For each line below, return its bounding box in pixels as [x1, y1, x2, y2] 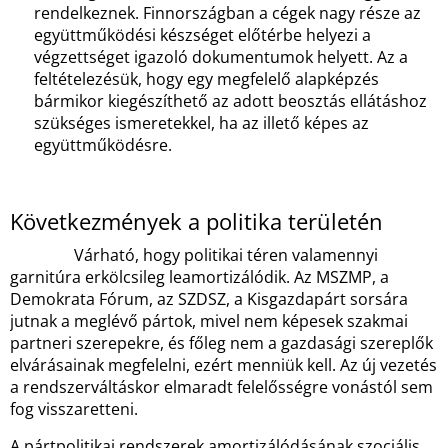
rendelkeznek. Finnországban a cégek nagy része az [34, 2, 421, 24]
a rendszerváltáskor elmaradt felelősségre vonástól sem [10, 376, 433, 398]
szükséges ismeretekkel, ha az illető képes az [34, 112, 369, 134]
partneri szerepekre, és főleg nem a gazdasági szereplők [10, 332, 433, 354]
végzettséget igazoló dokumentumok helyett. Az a [34, 46, 408, 68]
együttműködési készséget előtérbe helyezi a [34, 24, 371, 46]
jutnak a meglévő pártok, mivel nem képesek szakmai [10, 310, 408, 332]
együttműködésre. [34, 134, 172, 156]
